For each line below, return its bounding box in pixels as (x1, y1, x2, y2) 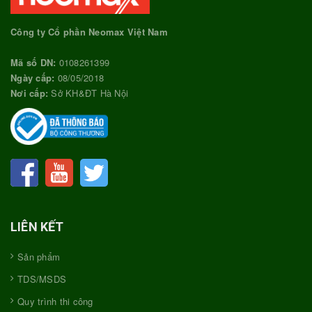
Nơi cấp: (10, 86, 48, 100)
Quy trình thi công (17, 294, 93, 308)
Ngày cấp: (10, 71, 55, 85)
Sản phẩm (17, 249, 60, 263)
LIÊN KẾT (10, 219, 64, 234)
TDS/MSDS (17, 272, 66, 286)
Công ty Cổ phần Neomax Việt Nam (10, 25, 168, 39)
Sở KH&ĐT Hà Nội (48, 86, 128, 100)
